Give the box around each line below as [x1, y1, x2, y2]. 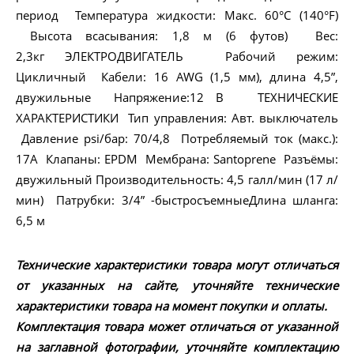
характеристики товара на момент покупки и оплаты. [16, 298, 327, 314]
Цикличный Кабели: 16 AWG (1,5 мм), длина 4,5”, [16, 69, 338, 85]
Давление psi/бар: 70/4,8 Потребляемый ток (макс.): [16, 130, 338, 147]
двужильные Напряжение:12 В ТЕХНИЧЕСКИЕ [16, 89, 338, 106]
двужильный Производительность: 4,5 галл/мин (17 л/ [16, 171, 338, 188]
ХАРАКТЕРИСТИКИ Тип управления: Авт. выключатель [16, 110, 338, 126]
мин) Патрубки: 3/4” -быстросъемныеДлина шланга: [16, 192, 338, 209]
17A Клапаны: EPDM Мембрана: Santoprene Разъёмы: [16, 151, 338, 168]
